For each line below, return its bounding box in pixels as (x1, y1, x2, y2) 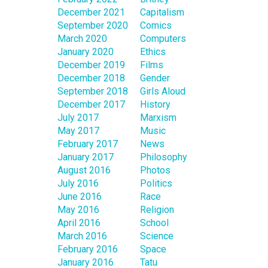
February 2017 (57, 138, 118, 150)
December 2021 (57, 7, 125, 19)
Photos (140, 165, 170, 176)
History (140, 99, 170, 111)
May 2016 (57, 204, 99, 216)
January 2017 (57, 151, 114, 163)
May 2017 (57, 125, 99, 137)
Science (140, 230, 173, 242)
